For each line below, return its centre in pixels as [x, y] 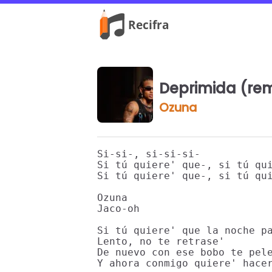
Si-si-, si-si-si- [149, 154]
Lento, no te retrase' [161, 241]
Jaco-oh [118, 209]
